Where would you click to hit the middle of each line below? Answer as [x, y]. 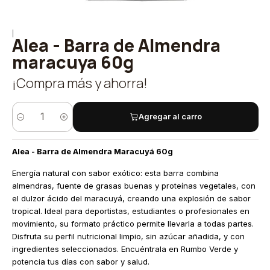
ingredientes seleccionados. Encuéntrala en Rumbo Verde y [125, 249]
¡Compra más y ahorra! [80, 83]
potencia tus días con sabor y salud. [80, 262]
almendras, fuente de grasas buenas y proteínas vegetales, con [133, 186]
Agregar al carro [170, 116]
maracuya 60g [73, 62]
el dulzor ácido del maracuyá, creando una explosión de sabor [131, 199]
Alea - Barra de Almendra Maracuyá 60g [92, 152]
